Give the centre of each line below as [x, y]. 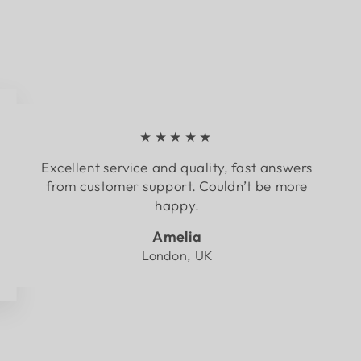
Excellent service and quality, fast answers [177, 166]
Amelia [177, 236]
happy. [177, 205]
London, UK [177, 255]
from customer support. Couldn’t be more [177, 186]
